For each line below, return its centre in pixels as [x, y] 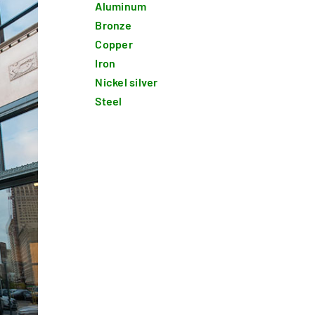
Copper [114, 44]
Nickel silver [127, 82]
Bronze [113, 25]
